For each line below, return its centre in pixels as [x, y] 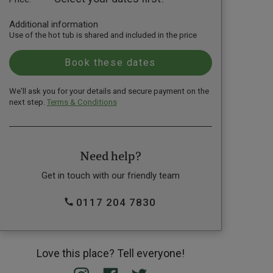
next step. [28, 102]
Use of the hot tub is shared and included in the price [103, 35]
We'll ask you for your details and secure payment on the [109, 91]
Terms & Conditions [82, 102]
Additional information [53, 24]
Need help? [110, 157]
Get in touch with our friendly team [110, 175]
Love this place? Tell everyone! [110, 253]
